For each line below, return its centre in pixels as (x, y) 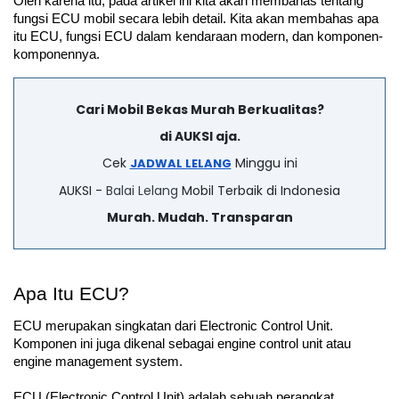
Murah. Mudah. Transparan (199, 218)
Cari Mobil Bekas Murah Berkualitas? (199, 110)
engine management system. (100, 362)
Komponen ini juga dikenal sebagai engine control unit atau (182, 344)
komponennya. (57, 55)
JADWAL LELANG (180, 164)
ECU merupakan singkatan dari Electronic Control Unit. (173, 326)
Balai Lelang (142, 191)
